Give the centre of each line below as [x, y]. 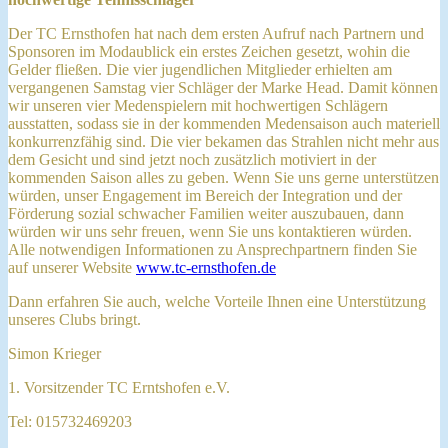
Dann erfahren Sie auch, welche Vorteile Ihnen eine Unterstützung [217, 301]
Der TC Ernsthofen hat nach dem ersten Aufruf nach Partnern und [216, 33]
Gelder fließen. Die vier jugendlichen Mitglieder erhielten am [200, 69]
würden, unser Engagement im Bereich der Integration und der [205, 195]
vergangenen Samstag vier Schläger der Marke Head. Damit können [223, 87]
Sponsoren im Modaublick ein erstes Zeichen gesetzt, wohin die [209, 51]
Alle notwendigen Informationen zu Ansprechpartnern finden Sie [212, 249]
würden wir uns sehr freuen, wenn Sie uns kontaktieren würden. [210, 231]
